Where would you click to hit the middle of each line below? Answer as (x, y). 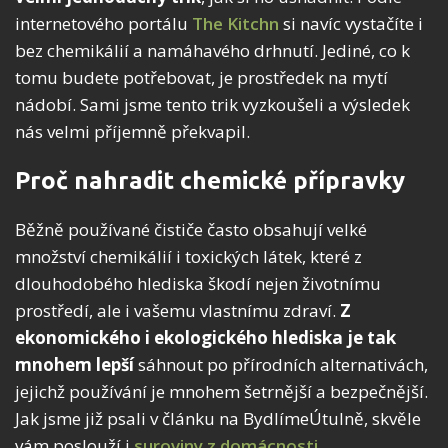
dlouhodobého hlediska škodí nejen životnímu (198, 284)
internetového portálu (103, 24)
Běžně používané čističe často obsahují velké (191, 230)
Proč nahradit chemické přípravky (210, 181)
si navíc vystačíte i (351, 24)
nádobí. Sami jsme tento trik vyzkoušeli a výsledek (212, 105)
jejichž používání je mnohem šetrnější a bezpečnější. (221, 392)
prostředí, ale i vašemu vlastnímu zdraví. (177, 311)
